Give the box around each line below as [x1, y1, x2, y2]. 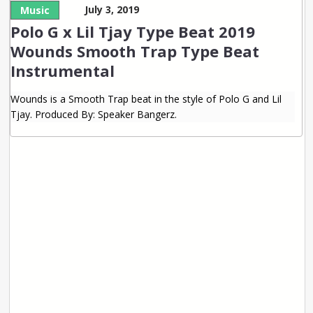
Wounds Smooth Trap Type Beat [10, 40, 260, 61]
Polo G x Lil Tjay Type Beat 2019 [10, 20, 256, 42]
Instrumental [10, 59, 115, 81]
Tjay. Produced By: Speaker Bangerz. [10, 107, 177, 121]
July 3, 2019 [85, 2, 140, 16]
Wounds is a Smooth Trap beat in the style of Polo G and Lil [10, 92, 282, 105]
